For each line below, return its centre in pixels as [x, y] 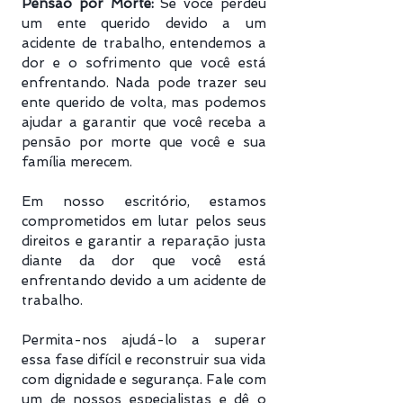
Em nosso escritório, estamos [144, 201]
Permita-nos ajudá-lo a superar [144, 340]
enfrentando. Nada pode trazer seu [144, 83]
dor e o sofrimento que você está [144, 63]
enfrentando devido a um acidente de [144, 281]
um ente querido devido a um [144, 23]
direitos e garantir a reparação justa [144, 241]
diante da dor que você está [144, 261]
